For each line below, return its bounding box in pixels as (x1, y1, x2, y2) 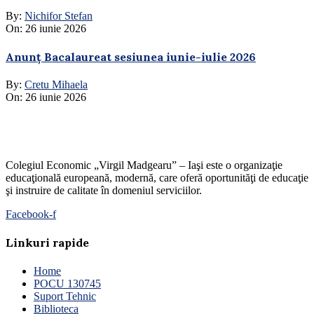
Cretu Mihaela (25, 78, 88, 91)
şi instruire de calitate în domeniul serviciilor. (6, 184, 202, 197)
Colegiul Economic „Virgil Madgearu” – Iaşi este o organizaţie (6, 159, 282, 172)
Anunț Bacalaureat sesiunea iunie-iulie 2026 (6, 49, 256, 64)
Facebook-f (6, 208, 56, 221)
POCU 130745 (34, 277, 101, 289)
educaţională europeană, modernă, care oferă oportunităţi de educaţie (6, 172, 308, 184)
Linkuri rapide (6, 235, 89, 250)
